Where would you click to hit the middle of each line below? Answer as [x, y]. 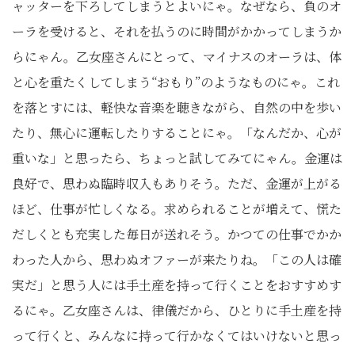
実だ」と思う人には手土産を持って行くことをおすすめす [177, 284]
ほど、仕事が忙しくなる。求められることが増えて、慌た [177, 208]
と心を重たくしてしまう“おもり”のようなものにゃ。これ [176, 82]
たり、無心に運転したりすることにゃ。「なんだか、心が [177, 132]
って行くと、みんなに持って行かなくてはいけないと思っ [177, 335]
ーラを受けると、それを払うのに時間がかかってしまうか [177, 31]
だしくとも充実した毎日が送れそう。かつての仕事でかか [177, 234]
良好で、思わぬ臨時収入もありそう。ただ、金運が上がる [177, 183]
